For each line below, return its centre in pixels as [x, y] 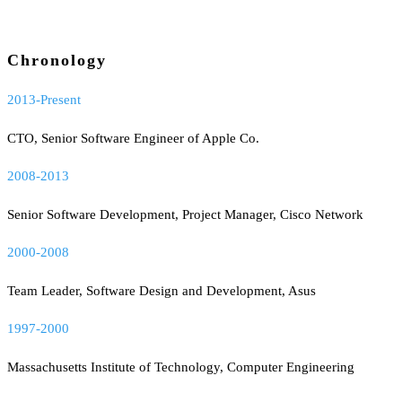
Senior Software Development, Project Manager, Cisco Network [185, 215]
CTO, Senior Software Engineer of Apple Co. [133, 138]
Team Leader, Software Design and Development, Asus [162, 291]
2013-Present [44, 99]
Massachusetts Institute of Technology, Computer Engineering [181, 367]
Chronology [57, 60]
